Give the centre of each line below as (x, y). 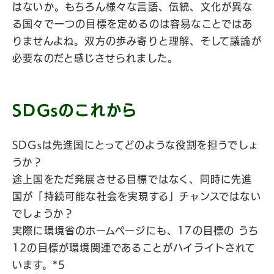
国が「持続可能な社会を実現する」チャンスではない (137, 196)
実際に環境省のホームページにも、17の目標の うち (135, 231)
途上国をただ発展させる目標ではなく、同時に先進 (132, 179)
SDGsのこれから (75, 110)
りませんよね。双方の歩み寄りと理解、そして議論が (137, 41)
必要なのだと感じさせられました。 (95, 58)
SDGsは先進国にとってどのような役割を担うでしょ (135, 145)
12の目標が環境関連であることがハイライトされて (134, 248)
